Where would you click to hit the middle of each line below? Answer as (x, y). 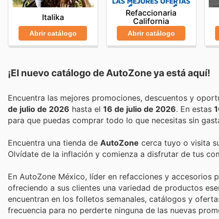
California (151, 21)
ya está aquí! (181, 73)
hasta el (86, 109)
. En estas (197, 109)
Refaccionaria (151, 12)
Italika (53, 17)
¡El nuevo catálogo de (57, 73)
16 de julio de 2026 (140, 109)
